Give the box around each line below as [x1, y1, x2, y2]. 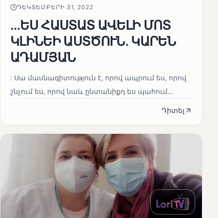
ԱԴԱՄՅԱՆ [10, 49, 76, 65]
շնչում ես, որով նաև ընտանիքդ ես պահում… [10, 87, 173, 96]
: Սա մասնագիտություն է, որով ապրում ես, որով [10, 73, 186, 82]
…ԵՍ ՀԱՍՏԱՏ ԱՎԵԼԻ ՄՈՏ [10, 17, 171, 33]
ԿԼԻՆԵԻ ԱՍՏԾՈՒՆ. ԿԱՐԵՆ [10, 33, 176, 49]
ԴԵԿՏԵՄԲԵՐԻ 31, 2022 [17, 3, 94, 11]
